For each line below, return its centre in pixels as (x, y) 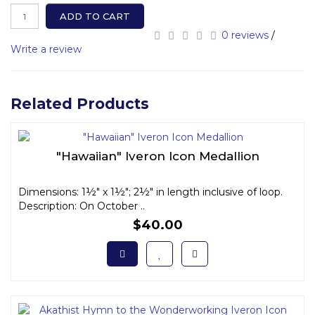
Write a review (46, 49)
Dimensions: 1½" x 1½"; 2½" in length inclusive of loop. (150, 192)
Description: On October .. (82, 206)
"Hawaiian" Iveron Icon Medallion (157, 156)
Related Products (80, 104)
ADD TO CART (95, 16)
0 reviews (245, 35)
